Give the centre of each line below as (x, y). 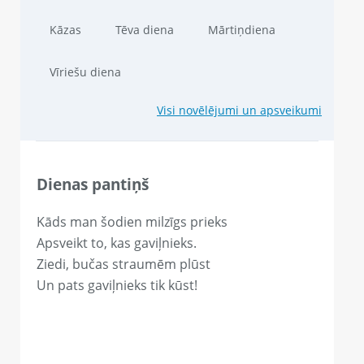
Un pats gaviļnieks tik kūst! (117, 286)
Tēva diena (145, 29)
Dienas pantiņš (93, 184)
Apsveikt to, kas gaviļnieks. (117, 243)
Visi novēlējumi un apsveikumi (239, 110)
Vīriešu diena (85, 71)
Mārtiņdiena (242, 29)
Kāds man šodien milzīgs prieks (132, 222)
